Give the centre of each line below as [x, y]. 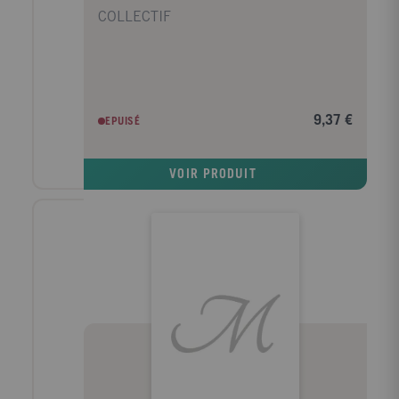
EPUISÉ [123, 121]
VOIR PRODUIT [213, 175]
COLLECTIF [134, 17]
